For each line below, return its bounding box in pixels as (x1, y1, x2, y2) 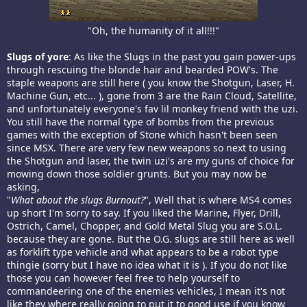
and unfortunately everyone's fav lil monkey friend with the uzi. (7, 102, 298, 116)
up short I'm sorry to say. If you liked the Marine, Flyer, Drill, (7, 206, 281, 220)
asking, (7, 180, 40, 194)
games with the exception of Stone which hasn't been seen (7, 128, 278, 142)
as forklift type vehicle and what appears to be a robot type (7, 245, 278, 259)
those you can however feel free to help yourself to (7, 271, 240, 285)
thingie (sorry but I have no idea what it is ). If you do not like (7, 258, 287, 272)
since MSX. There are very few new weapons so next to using (7, 141, 286, 155)
